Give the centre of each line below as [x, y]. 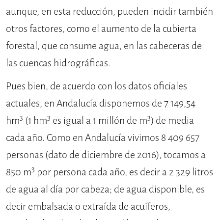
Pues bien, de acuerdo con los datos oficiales [96, 86]
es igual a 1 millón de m [99, 121]
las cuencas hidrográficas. [58, 63]
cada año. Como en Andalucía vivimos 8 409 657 [103, 138]
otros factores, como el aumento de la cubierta [101, 29]
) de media [172, 121]
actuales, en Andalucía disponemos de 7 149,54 [101, 104]
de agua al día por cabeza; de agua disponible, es [105, 190]
